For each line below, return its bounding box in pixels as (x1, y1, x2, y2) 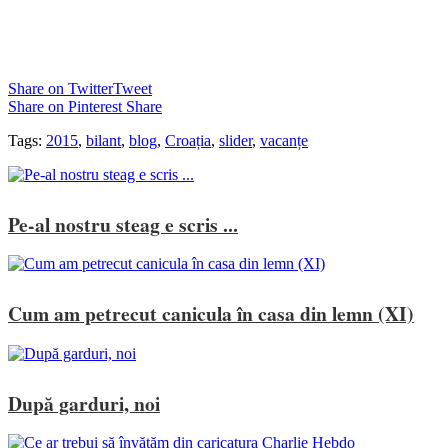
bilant (86, 131, 121, 149)
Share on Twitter (8, 79, 113, 97)
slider (219, 131, 252, 149)
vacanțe (260, 131, 308, 149)
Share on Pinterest (8, 97, 122, 115)
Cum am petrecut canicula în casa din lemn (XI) (8, 299, 414, 329)
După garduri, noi (8, 388, 160, 418)
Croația (165, 131, 211, 149)
